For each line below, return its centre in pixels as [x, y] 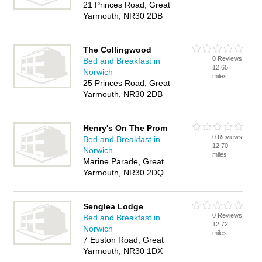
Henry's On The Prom [125, 128]
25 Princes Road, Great [127, 83]
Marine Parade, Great [124, 161]
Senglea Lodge [113, 206]
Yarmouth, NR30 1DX [123, 251]
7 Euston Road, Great [124, 240]
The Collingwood [118, 50]
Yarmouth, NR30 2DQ [124, 173]
